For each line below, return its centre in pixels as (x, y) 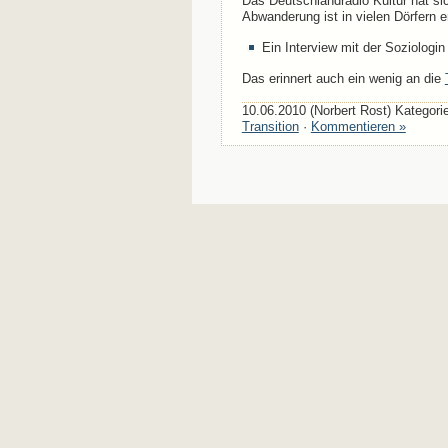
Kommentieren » (358, 126)
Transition (270, 126)
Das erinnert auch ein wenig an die (343, 78)
